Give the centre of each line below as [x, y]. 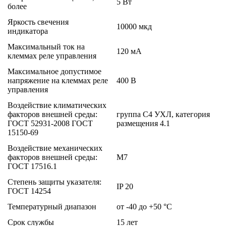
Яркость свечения [38, 22]
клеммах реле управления [52, 55]
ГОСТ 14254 [29, 191]
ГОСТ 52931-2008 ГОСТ [50, 123]
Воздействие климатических [57, 105]
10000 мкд [134, 26]
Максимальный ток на [46, 46]
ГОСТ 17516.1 [32, 166]
